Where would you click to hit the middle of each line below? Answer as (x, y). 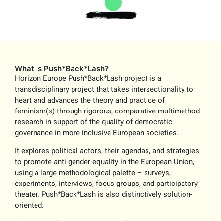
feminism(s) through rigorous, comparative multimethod (108, 111)
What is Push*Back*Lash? (62, 69)
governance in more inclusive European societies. (97, 133)
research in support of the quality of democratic (94, 122)
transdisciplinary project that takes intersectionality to (104, 90)
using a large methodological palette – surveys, (93, 173)
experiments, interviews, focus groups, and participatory (107, 184)
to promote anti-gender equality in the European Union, (105, 162)
